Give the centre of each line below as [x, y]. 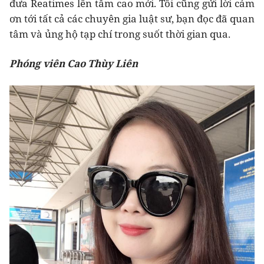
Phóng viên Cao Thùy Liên [74, 63]
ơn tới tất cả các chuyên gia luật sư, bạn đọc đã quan [132, 18]
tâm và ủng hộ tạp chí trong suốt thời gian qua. [120, 34]
